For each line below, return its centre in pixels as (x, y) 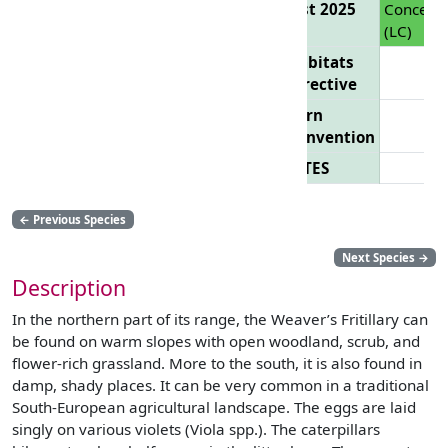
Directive (322, 83)
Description (69, 287)
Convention (331, 136)
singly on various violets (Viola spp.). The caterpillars (196, 428)
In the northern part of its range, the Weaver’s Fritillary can (220, 318)
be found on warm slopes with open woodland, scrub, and (216, 340)
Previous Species (78, 219)
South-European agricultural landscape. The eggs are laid (214, 406)
